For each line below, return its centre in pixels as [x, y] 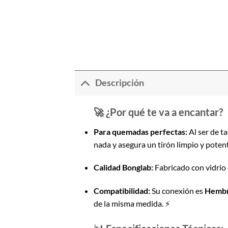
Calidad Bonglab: [123, 167]
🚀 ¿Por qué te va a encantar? [158, 112]
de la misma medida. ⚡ [132, 204]
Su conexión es [177, 191]
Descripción [120, 83]
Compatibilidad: [122, 191]
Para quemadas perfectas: [140, 131]
